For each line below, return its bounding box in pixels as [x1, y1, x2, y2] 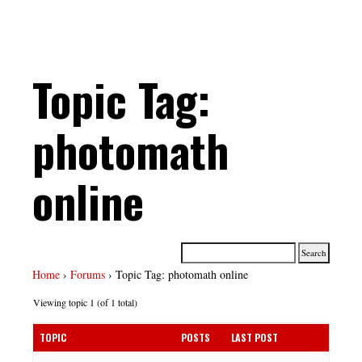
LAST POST [231, 330, 278, 345]
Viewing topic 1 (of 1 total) [33, 296, 137, 309]
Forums [70, 267, 105, 283]
